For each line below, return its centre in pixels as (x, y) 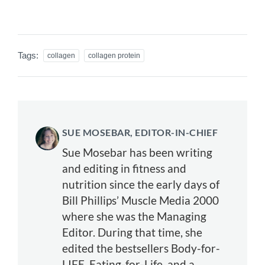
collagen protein (114, 55)
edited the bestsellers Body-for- (141, 248)
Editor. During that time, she (132, 232)
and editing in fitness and (124, 168)
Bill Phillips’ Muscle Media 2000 (140, 200)
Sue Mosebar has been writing (137, 152)
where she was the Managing (134, 216)
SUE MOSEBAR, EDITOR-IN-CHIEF (140, 132)
